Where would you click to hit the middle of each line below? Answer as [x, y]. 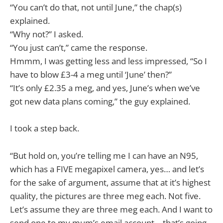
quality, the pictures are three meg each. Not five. [105, 196]
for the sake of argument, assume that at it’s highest [110, 182]
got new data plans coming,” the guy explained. [100, 102]
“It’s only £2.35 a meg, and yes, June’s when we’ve [105, 88]
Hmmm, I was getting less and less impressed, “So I [109, 61]
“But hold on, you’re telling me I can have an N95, [104, 155]
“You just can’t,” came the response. [79, 48]
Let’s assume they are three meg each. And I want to [111, 209]
